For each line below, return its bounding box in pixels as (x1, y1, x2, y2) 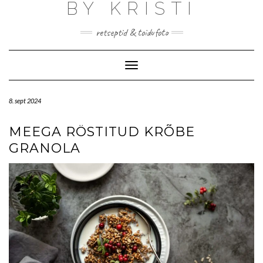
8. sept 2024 (9, 97, 41, 104)
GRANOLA (9, 140, 80, 156)
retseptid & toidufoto (95, 26, 168, 39)
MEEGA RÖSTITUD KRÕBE (9, 124, 195, 140)
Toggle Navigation (131, 62, 193, 71)
